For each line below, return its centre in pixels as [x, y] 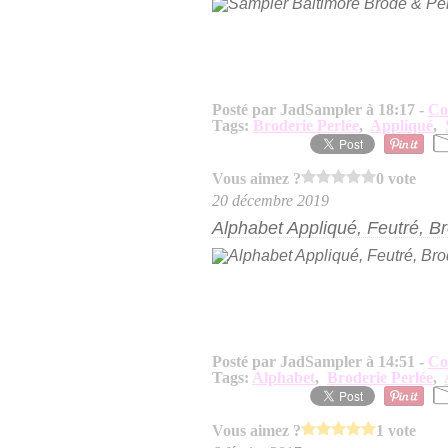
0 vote [396, 178]
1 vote [396, 430]
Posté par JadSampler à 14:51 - [320, 361]
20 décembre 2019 [270, 200]
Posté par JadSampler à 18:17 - [320, 109]
